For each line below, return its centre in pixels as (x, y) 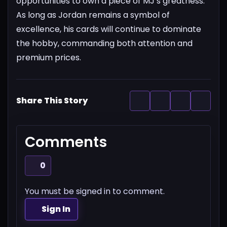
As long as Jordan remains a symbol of (93, 15)
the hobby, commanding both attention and (104, 44)
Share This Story (52, 101)
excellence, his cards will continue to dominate (109, 29)
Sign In (56, 209)
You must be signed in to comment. (95, 192)
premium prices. (49, 58)
